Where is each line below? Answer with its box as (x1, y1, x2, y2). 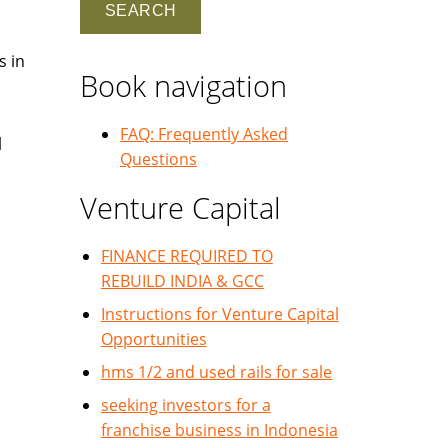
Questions (120, 148, 197, 170)
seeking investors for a (100, 394, 271, 416)
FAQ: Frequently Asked (120, 123, 288, 145)
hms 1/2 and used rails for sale (100, 361, 332, 383)
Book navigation (80, 66, 287, 105)
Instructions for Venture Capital (100, 303, 339, 325)
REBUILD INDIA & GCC (100, 270, 264, 292)
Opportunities (100, 328, 207, 350)
